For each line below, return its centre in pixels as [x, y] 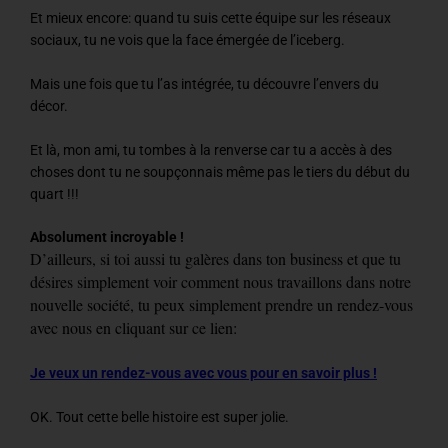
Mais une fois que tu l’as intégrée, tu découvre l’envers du [204, 83]
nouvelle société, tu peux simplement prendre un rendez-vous [221, 305]
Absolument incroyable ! [107, 237]
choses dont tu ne [85, 171]
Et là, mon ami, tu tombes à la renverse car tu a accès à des [211, 149]
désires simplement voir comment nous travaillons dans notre [220, 282]
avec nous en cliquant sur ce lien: [136, 328]
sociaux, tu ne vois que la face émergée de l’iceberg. [187, 39]
